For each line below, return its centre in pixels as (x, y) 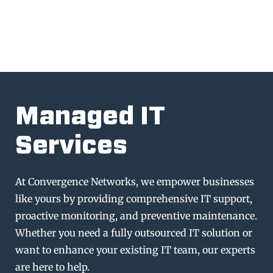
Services (71, 147)
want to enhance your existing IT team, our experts (135, 250)
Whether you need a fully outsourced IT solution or (134, 233)
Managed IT (90, 117)
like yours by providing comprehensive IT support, (134, 199)
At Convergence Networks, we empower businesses (135, 182)
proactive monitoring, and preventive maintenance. (136, 216)
